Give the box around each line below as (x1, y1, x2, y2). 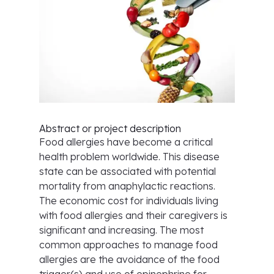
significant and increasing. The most (39, 224, 204, 236)
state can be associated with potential (39, 165, 216, 177)
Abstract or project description (39, 122, 181, 135)
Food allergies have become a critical (39, 136, 213, 148)
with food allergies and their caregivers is (39, 209, 228, 221)
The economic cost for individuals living (39, 194, 218, 207)
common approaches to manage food (39, 239, 218, 251)
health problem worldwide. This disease (39, 150, 220, 163)
